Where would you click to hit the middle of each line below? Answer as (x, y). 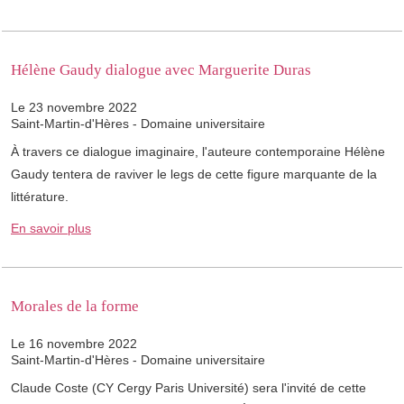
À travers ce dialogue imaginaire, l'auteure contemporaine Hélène (198, 152)
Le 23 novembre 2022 (74, 108)
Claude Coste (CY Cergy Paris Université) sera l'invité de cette (188, 388)
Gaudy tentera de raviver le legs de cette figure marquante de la (194, 174)
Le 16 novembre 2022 (74, 344)
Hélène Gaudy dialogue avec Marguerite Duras (161, 70)
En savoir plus (51, 229)
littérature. (40, 197)
